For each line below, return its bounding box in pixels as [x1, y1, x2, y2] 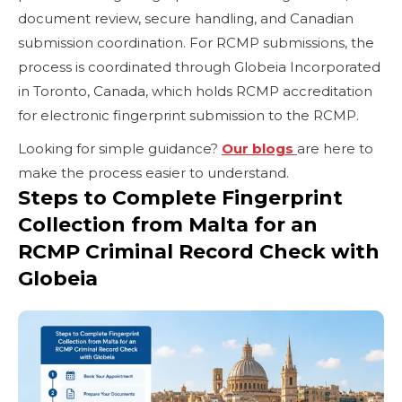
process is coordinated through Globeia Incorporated [18, 57, 380, 75]
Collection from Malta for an [18, 212, 318, 237]
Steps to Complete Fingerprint [18, 185, 343, 210]
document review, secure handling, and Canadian [18, 9, 354, 27]
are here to [297, 139, 373, 157]
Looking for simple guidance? [18, 139, 222, 157]
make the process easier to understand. [18, 163, 289, 181]
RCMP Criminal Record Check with [18, 239, 380, 264]
